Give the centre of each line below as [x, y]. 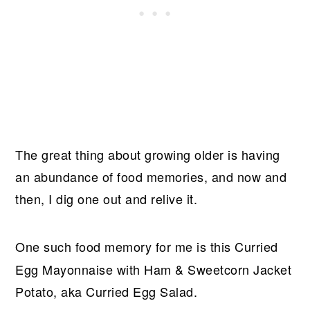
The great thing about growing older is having [148, 154]
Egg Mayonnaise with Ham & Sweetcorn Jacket [154, 269]
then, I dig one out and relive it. [107, 199]
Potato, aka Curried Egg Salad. [107, 291]
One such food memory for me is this [123, 246]
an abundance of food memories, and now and [151, 176]
